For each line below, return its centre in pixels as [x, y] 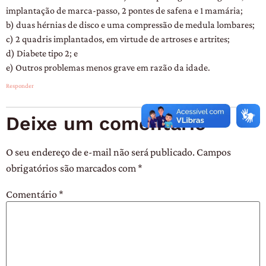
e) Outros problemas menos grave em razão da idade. [108, 67]
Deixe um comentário [106, 124]
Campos [214, 152]
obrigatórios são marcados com [72, 168]
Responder [20, 86]
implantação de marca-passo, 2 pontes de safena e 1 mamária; [124, 10]
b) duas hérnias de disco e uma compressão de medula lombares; [130, 24]
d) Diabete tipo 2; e [42, 53]
